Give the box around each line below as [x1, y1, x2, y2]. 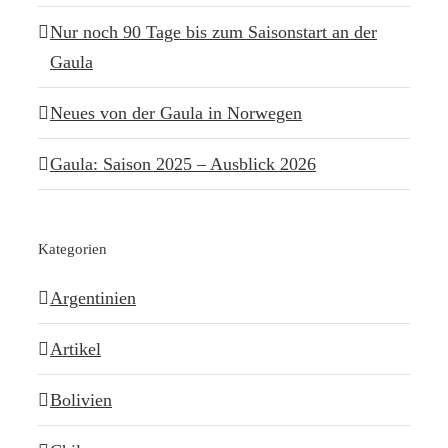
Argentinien [50, 287, 136, 308]
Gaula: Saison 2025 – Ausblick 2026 [50, 153, 316, 174]
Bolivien [50, 389, 112, 410]
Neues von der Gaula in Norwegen [50, 102, 302, 123]
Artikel [50, 338, 101, 359]
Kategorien [38, 240, 107, 257]
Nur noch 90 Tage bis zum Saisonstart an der [50, 21, 377, 42]
